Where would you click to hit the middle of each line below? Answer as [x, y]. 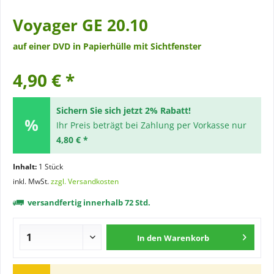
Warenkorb [187, 238]
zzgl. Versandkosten [85, 181]
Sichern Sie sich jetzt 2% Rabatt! [123, 110]
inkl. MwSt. [32, 181]
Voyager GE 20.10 [80, 25]
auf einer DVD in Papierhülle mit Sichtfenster [107, 46]
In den [150, 238]
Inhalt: [26, 167]
